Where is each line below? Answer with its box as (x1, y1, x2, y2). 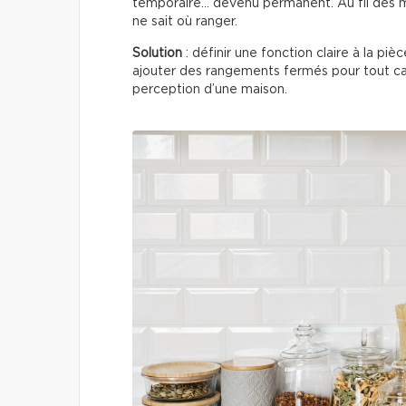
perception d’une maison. (132, 82, 291, 96)
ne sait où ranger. (132, 14, 237, 28)
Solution (132, 46, 182, 60)
